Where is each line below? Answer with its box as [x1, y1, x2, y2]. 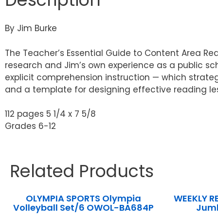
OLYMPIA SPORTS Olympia [26, 192, 142, 205]
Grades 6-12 [5, 120, 56, 132]
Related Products [10, 159, 154, 183]
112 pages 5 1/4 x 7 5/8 [5, 108, 96, 120]
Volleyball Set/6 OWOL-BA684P [13, 201, 154, 214]
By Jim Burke [5, 22, 57, 35]
